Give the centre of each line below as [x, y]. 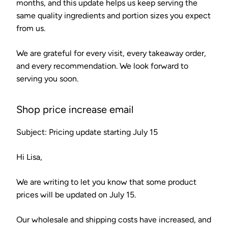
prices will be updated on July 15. [76, 194]
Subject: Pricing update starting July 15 [87, 132]
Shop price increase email [75, 109]
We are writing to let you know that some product [106, 182]
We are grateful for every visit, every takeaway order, [111, 53]
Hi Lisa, [29, 157]
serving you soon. [47, 78]
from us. [31, 28]
